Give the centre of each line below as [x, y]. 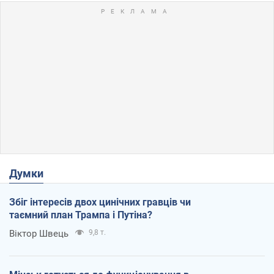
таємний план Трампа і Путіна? [81, 215]
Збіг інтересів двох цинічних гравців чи [100, 202]
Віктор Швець [39, 233]
